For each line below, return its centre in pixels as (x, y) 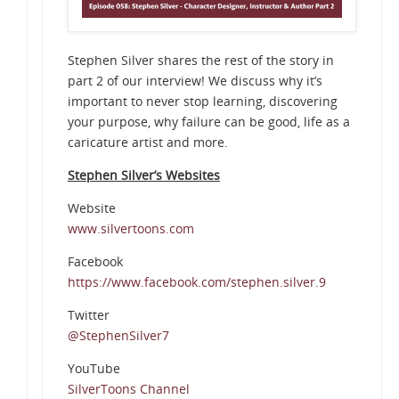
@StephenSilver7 (118, 336)
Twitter (88, 315)
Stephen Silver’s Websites (143, 175)
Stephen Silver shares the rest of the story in (200, 61)
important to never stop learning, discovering (202, 102)
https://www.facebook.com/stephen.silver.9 (196, 282)
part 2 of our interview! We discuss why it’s (195, 81)
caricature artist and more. (147, 142)
